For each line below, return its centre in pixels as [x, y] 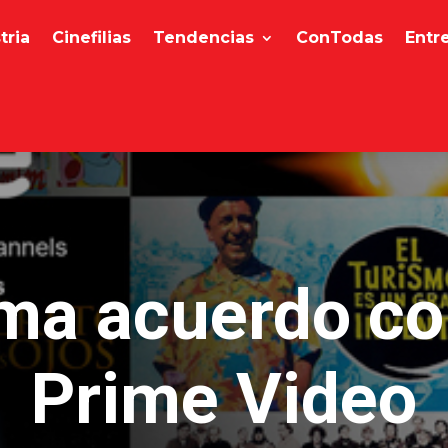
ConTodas [340, 37]
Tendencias [204, 37]
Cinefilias [92, 37]
